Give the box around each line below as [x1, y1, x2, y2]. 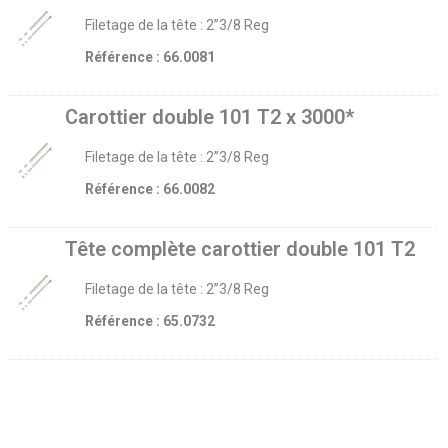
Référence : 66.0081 [85, 48, 215, 65]
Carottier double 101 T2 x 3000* [65, 104, 354, 129]
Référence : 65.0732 [85, 312, 215, 329]
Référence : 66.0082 [85, 180, 215, 197]
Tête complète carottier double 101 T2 [65, 236, 415, 261]
